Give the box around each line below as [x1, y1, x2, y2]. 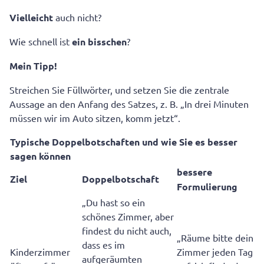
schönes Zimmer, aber [82, 210, 174, 223]
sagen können [10, 150, 71, 163]
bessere [177, 166, 212, 179]
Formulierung [177, 180, 237, 193]
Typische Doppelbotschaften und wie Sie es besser [10, 136, 237, 148]
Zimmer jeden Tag [177, 246, 253, 258]
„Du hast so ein [82, 196, 145, 209]
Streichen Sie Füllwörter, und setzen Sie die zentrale [9, 84, 229, 96]
